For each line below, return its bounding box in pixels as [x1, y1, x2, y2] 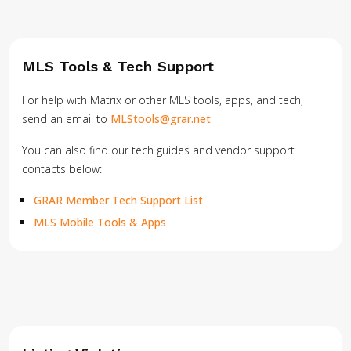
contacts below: [22, 161, 102, 176]
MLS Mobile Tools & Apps [34, 215, 167, 230]
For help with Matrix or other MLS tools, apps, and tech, [22, 92, 303, 107]
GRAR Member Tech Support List [34, 193, 204, 208]
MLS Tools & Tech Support [22, 58, 215, 74]
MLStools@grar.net [110, 111, 211, 126]
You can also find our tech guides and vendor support [22, 143, 295, 157]
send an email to [22, 111, 110, 126]
